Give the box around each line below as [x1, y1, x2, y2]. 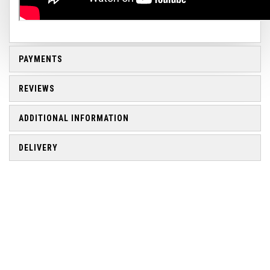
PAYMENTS [19, 54, 63, 64]
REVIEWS [19, 84, 55, 93]
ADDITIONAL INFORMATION [19, 113, 129, 123]
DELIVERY [19, 143, 58, 152]
